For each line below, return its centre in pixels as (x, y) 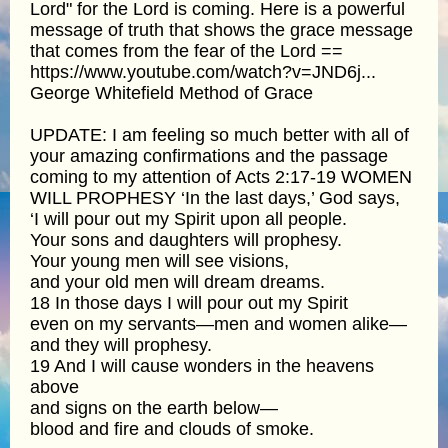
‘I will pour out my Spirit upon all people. (188, 218)
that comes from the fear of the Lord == (186, 50)
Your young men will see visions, (159, 260)
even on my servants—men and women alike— (218, 323)
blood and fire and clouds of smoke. (172, 428)
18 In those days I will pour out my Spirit (189, 302)
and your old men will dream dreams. (177, 281)
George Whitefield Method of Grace (171, 92)
